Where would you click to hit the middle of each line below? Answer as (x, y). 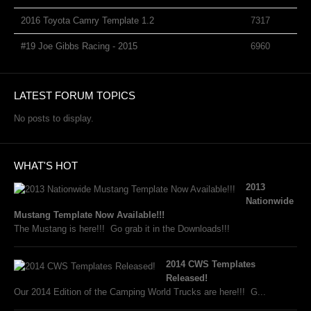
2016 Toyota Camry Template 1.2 (87, 20)
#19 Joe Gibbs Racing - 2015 (79, 46)
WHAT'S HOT (46, 166)
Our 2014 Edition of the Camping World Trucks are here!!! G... (140, 292)
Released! (187, 278)
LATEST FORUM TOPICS (75, 95)
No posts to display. (54, 118)
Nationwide (270, 201)
